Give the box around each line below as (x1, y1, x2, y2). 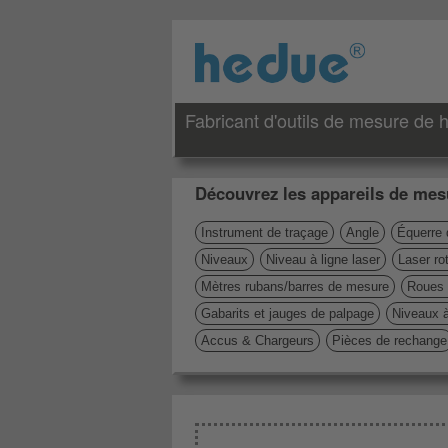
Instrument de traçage (201, 225, 328, 240)
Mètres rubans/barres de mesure (201, 279, 389, 294)
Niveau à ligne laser (266, 252, 380, 267)
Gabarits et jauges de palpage (201, 306, 374, 321)
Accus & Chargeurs (201, 333, 314, 348)
